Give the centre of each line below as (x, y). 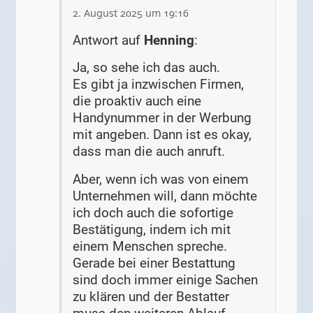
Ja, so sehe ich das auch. (147, 68)
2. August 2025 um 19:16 (131, 13)
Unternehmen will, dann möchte (165, 196)
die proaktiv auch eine (137, 101)
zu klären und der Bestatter (151, 296)
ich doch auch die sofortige (153, 212)
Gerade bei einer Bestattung (154, 263)
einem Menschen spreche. (150, 246)
